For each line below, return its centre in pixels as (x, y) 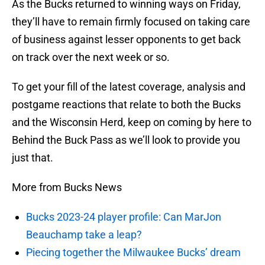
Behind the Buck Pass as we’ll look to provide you (126, 140)
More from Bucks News (67, 188)
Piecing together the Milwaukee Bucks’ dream (133, 253)
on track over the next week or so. (91, 57)
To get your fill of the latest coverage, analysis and (129, 87)
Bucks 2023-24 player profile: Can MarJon (124, 217)
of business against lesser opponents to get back (126, 40)
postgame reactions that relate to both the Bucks (126, 105)
